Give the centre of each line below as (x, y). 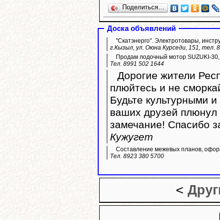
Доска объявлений (141, 28)
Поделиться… (143, 7)
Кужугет (132, 137)
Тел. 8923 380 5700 (137, 156)
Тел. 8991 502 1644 (137, 64)
